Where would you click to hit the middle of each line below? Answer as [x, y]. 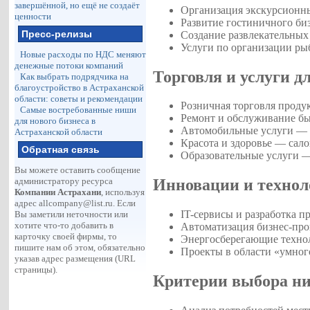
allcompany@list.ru [76, 203]
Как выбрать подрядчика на [75, 76]
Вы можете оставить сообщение [78, 170]
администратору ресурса [64, 181]
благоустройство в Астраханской [80, 88]
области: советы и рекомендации [79, 99]
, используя [123, 192]
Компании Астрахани [58, 192]
